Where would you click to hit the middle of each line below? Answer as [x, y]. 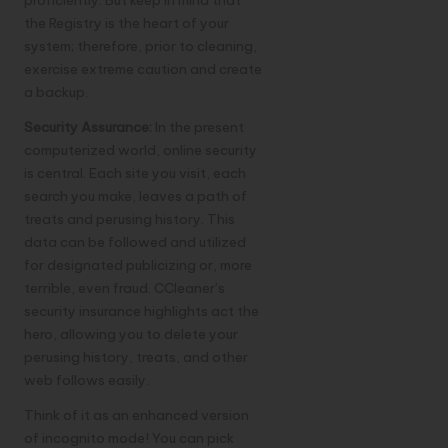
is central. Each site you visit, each [135, 173]
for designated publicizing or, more [138, 265]
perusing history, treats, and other [136, 357]
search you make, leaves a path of [135, 196]
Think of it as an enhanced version [136, 415]
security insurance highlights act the [141, 311]
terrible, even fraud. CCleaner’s [124, 288]
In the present [199, 127]
